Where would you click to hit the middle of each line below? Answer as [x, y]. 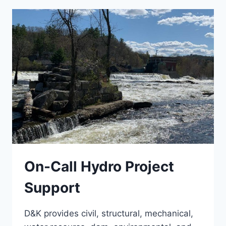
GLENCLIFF [88, 10]
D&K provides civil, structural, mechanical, [109, 214]
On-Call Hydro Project [99, 167]
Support [52, 188]
